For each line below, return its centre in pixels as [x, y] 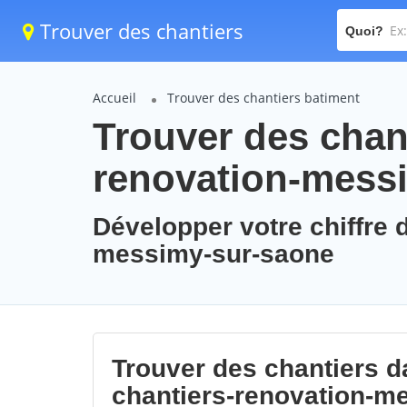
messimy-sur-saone [213, 254]
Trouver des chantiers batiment [263, 98]
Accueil [114, 98]
